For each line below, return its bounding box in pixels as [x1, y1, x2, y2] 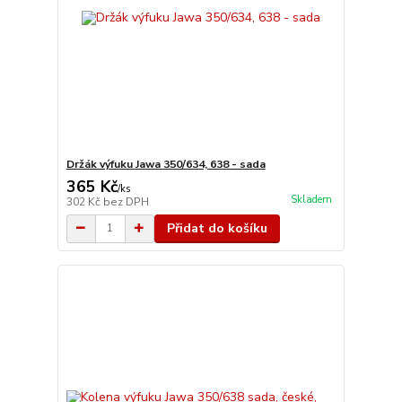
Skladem [290, 192, 332, 206]
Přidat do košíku [166, 219, 267, 237]
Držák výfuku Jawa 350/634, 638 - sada [66, 156, 266, 171]
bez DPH [102, 194, 149, 209]
